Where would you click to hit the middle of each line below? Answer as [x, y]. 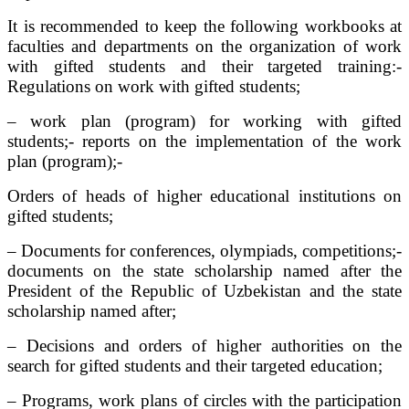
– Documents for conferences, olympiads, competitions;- [204, 251]
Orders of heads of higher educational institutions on [204, 196]
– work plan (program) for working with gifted [204, 121]
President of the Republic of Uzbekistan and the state [204, 291]
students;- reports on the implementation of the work [204, 142]
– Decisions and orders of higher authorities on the [204, 346]
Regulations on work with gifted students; [154, 87]
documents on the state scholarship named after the [204, 271]
